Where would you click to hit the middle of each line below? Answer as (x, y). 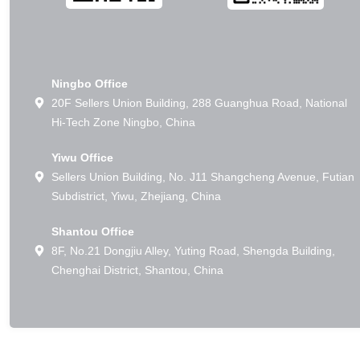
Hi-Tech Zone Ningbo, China (123, 123)
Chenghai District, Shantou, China (137, 270)
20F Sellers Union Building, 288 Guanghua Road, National (199, 103)
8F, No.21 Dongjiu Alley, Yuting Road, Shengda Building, (193, 251)
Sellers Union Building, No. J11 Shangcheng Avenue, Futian (203, 177)
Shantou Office (93, 232)
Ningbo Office (90, 84)
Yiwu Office (82, 158)
